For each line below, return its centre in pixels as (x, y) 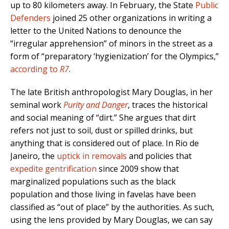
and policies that (159, 156)
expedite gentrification (53, 169)
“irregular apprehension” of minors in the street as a (111, 44)
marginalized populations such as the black (93, 182)
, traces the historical (168, 105)
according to (35, 69)
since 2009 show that (138, 169)
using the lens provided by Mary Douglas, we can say (111, 220)
